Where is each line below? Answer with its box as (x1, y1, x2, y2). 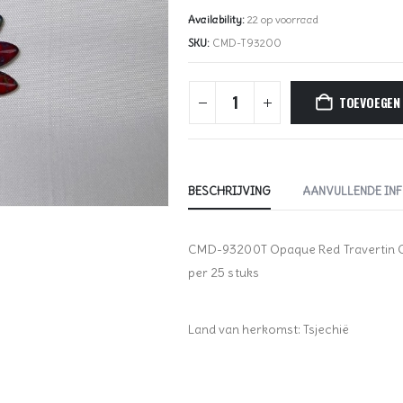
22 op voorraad (247, 13, 318, 27)
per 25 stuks (188, 264, 259, 282)
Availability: (188, 13, 247, 27)
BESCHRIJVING (188, 184, 271, 200)
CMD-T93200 (212, 36, 282, 50)
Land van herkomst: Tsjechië (188, 321, 349, 338)
